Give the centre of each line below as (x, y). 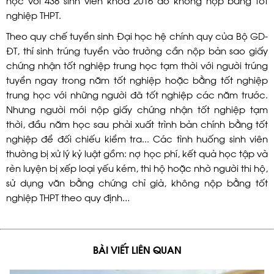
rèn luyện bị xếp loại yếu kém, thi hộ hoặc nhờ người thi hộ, (137, 167)
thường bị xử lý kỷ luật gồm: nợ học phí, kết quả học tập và (137, 153)
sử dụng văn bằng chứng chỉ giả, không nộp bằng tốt (137, 182)
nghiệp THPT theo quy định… (68, 197)
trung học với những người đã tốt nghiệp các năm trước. (137, 94)
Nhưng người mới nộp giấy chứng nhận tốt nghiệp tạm (137, 109)
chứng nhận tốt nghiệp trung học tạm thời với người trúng (137, 65)
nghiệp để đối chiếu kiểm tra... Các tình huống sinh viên (137, 138)
